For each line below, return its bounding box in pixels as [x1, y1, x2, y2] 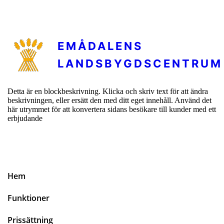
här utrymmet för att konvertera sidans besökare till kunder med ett [7, 104, 216, 113]
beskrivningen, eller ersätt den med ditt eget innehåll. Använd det [7, 95, 211, 104]
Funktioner [7, 192, 49, 203]
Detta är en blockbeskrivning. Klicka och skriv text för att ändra [7, 86, 208, 95]
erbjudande [7, 113, 42, 122]
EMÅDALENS [57, 39, 143, 53]
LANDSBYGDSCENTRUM [57, 57, 223, 70]
